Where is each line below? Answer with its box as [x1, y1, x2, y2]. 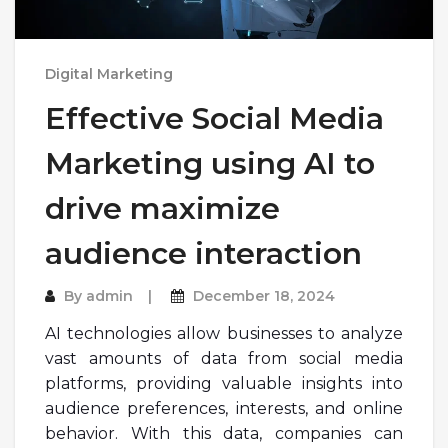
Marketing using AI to [45, 144, 375, 182]
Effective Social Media [45, 99, 384, 137]
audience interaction [45, 234, 362, 272]
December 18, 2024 [193, 286, 335, 305]
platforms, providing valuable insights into [45, 373, 403, 393]
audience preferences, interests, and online [45, 398, 403, 418]
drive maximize [45, 189, 280, 227]
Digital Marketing [45, 64, 173, 83]
